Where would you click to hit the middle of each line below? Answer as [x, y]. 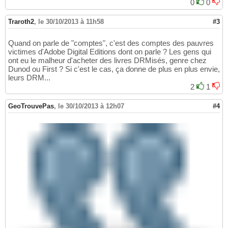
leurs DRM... [29, 78]
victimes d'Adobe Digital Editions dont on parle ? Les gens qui [110, 52]
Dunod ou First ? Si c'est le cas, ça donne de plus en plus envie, [114, 69]
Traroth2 [21, 22]
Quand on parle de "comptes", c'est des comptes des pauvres [111, 43]
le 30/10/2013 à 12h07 [91, 106]
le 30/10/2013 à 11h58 [71, 22]
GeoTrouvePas [31, 106]
